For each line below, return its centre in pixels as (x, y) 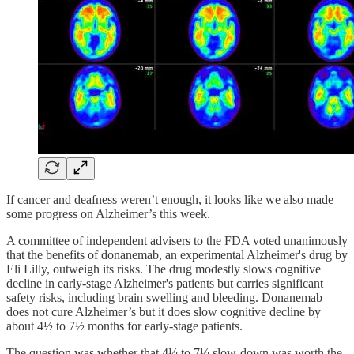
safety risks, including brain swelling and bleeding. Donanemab (164, 297)
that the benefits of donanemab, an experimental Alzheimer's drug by (177, 254)
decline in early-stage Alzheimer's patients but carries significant (165, 283)
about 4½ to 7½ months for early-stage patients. (124, 326)
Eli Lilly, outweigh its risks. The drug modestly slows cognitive (164, 269)
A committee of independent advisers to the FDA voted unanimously (177, 240)
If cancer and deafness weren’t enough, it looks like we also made (170, 199)
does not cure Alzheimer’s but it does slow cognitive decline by (164, 311)
